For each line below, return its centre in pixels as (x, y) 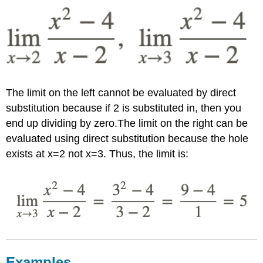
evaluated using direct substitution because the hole (127, 139)
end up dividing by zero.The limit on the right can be (127, 124)
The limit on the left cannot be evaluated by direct (121, 93)
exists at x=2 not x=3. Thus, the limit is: (97, 154)
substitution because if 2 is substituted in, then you (124, 108)
